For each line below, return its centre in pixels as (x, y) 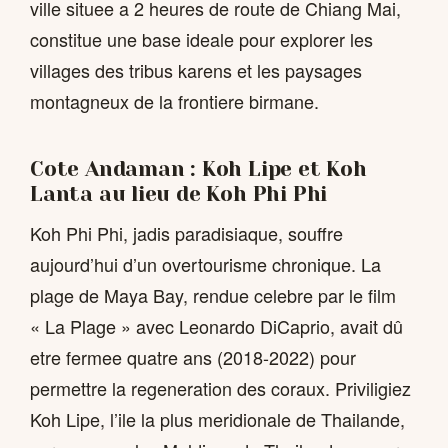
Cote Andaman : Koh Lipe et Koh (198, 169)
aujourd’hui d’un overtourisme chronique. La (205, 263)
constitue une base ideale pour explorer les (201, 39)
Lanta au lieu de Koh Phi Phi (179, 194)
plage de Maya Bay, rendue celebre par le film (213, 294)
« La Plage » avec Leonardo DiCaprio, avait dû (216, 325)
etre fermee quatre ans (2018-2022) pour (193, 356)
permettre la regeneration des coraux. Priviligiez (220, 387)
